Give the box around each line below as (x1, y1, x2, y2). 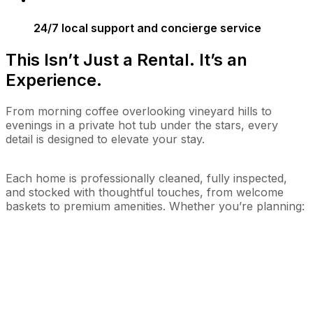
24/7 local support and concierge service (34, 20, 261, 35)
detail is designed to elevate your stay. (6, 132, 205, 146)
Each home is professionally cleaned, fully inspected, (6, 171, 287, 185)
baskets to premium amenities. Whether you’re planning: (6, 199, 305, 213)
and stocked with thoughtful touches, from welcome (6, 185, 284, 199)
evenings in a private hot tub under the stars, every (6, 118, 278, 132)
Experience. (6, 70, 102, 91)
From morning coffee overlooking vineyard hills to (6, 104, 272, 118)
